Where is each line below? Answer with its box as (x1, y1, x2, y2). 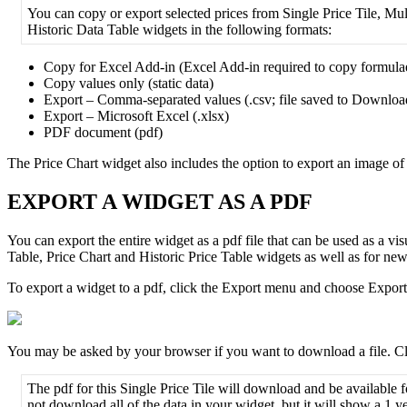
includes (171, 155, 218, 172)
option (243, 155, 279, 172)
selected (164, 5, 211, 22)
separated (147, 92, 201, 108)
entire (119, 233, 151, 249)
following (225, 22, 282, 38)
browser (164, 343, 211, 360)
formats (284, 22, 328, 38)
